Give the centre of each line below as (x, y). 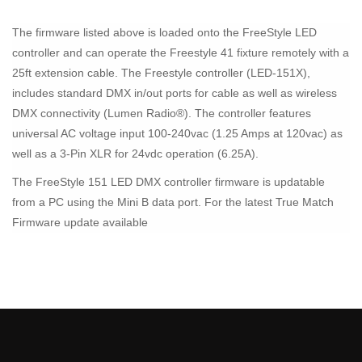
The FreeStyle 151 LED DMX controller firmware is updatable (168, 181)
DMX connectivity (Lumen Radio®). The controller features (162, 113)
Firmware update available (80, 222)
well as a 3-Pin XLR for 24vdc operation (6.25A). (135, 153)
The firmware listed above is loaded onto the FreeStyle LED (164, 32)
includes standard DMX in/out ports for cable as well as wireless (175, 93)
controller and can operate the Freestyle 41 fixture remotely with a (181, 52)
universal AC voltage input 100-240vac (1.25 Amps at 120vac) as (177, 133)
